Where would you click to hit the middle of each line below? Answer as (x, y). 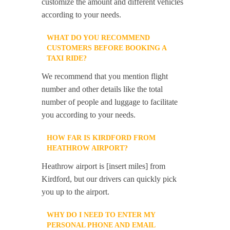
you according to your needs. (89, 115)
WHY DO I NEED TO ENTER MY (101, 215)
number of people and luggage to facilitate (110, 102)
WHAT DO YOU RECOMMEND (99, 38)
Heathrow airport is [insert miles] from (104, 166)
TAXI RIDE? (67, 59)
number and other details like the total (102, 89)
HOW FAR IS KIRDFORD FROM (101, 138)
